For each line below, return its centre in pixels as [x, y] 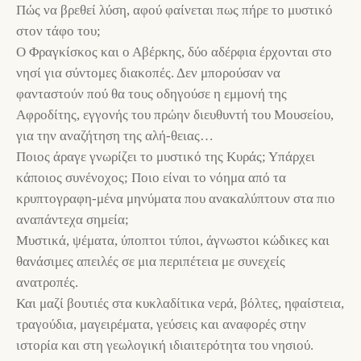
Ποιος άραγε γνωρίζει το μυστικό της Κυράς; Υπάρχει [166, 157]
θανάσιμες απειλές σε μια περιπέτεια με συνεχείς [151, 262]
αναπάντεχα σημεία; [73, 220]
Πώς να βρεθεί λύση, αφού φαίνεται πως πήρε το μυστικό [174, 10]
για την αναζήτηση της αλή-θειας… [115, 136]
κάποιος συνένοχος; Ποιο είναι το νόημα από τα [151, 178]
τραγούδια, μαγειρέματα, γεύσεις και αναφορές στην [161, 325]
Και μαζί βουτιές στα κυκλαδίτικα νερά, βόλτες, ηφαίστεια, [180, 304]
